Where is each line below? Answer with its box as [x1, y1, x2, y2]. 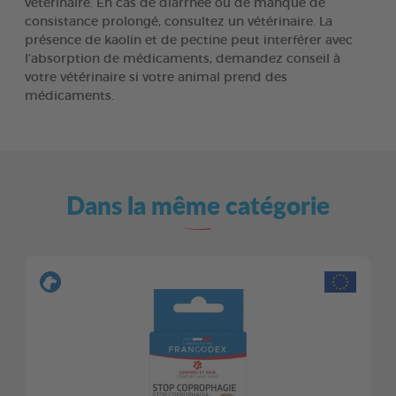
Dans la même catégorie [66, 187, 330, 223]
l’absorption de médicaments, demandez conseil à [25, 52, 340, 65]
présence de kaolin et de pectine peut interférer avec [25, 34, 353, 47]
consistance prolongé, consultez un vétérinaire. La [25, 15, 332, 28]
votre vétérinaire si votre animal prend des [25, 71, 287, 84]
